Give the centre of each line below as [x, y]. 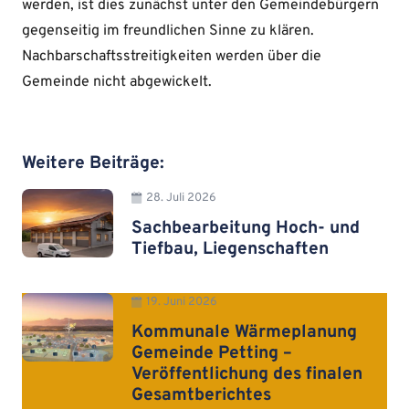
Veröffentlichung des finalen [247, 374]
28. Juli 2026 [182, 199]
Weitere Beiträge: [93, 164]
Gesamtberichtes [201, 395]
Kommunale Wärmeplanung [244, 332]
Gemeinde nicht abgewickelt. [117, 83]
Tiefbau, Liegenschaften [230, 249]
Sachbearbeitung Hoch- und [246, 228]
